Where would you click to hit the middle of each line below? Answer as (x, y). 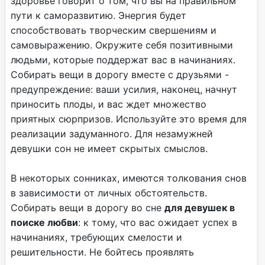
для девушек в (200, 208)
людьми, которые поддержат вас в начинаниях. (123, 60)
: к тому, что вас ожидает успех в (158, 223)
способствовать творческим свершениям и (114, 30)
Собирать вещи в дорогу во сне (88, 208)
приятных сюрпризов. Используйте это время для (129, 119)
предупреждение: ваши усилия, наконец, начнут (124, 90)
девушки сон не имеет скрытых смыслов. (109, 149)
